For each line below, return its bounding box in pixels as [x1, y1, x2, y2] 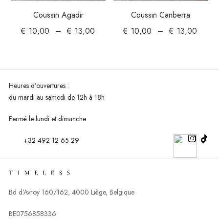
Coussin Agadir [33, 9, 84, 21]
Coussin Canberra [131, 9, 191, 21]
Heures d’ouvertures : [8, 81, 69, 90]
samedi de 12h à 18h [45, 92, 114, 102]
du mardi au [8, 92, 45, 102]
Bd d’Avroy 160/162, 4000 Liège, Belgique [8, 187, 134, 197]
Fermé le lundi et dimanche [8, 114, 86, 124]
